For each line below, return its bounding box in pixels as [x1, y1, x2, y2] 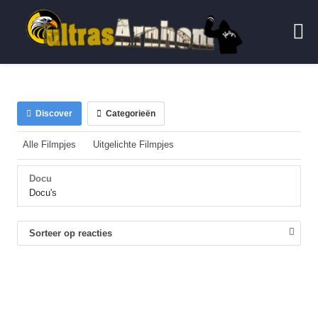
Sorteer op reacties [29, 228, 113, 238]
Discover [31, 109, 73, 119]
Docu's [29, 187, 57, 198]
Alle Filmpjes [23, 139, 77, 150]
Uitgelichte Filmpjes [93, 139, 175, 150]
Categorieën [102, 109, 156, 119]
